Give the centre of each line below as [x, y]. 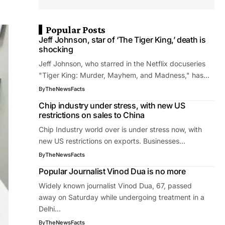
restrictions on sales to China [92, 115]
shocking [56, 49]
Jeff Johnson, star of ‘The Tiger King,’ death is [122, 40]
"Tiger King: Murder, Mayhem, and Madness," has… [124, 75]
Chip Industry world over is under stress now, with [121, 129]
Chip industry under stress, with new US [112, 105]
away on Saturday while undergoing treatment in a [122, 197]
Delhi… [50, 209]
